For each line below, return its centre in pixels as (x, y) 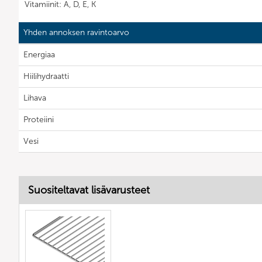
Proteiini (39, 120)
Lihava (35, 98)
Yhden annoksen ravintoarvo (76, 33)
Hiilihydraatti (46, 77)
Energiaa (39, 55)
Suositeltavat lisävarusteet (89, 190)
